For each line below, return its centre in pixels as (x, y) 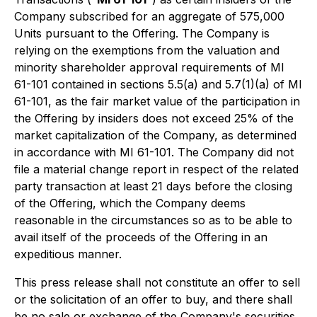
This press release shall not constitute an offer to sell (157, 282)
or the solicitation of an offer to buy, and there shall (153, 299)
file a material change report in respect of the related (156, 169)
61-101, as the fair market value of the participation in (157, 101)
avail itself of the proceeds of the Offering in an (141, 237)
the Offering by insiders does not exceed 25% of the (154, 118)
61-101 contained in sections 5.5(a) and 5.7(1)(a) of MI (158, 84)
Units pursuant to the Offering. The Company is (142, 33)
